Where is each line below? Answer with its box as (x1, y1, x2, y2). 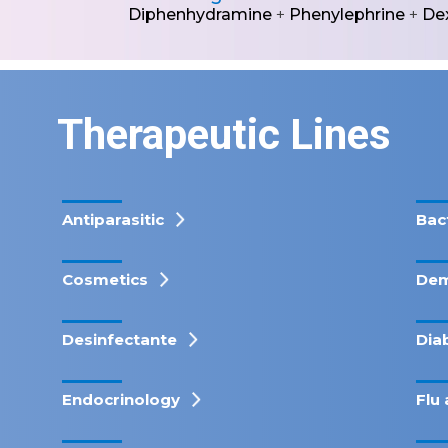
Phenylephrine (288, 5, 405, 24)
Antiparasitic (61, 210, 164, 229)
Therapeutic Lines (57, 110, 391, 159)
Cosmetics (61, 270, 148, 289)
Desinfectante (61, 330, 177, 349)
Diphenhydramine (127, 5, 272, 24)
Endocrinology (61, 390, 180, 409)
